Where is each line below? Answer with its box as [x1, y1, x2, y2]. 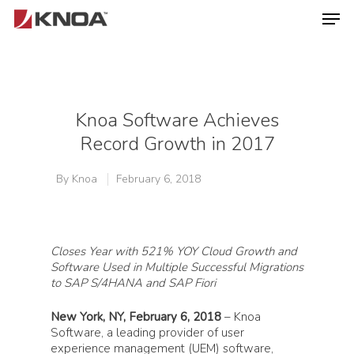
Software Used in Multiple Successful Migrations [51, 259, 303, 275]
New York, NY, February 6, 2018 [51, 308, 221, 325]
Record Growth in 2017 [79, 131, 275, 156]
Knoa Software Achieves [75, 107, 279, 133]
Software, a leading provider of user [51, 324, 244, 341]
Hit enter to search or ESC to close [70, 94, 227, 108]
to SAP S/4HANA [51, 275, 142, 291]
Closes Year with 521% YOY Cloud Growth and [51, 243, 297, 259]
